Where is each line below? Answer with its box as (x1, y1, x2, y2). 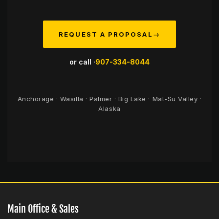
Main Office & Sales (7, 203, 79, 215)
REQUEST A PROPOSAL (59, 30, 153, 38)
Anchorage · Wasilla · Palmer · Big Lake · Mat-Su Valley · (17, 95, 202, 103)
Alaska (98, 105, 121, 112)
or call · (69, 58, 95, 66)
